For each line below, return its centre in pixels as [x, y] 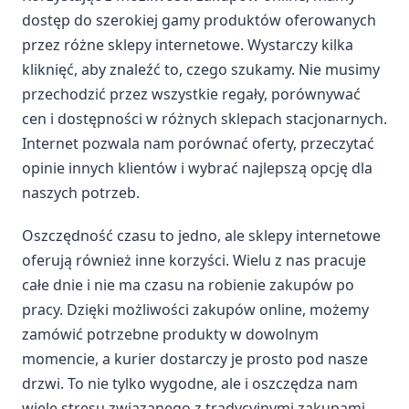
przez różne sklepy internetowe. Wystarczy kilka [188, 44]
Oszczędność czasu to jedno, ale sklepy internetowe [201, 235]
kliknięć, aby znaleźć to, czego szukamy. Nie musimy [201, 69]
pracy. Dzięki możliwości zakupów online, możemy [195, 309]
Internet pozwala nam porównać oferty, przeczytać [198, 143]
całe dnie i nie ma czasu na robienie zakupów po [188, 284]
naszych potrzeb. [81, 192]
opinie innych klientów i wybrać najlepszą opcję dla [197, 168]
